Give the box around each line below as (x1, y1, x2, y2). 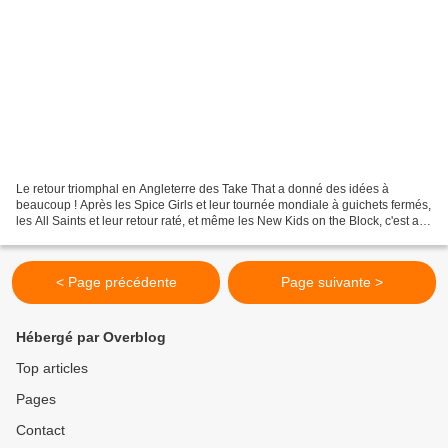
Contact (16, 422, 65, 439)
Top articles (16, 360, 88, 377)
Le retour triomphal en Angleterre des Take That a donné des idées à (16, 182, 389, 197)
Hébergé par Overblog (16, 329, 166, 346)
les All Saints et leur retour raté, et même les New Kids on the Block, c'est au (16, 214, 426, 229)
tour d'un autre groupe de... (16, 230, 162, 245)
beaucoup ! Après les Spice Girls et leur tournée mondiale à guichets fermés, (16, 198, 431, 213)
